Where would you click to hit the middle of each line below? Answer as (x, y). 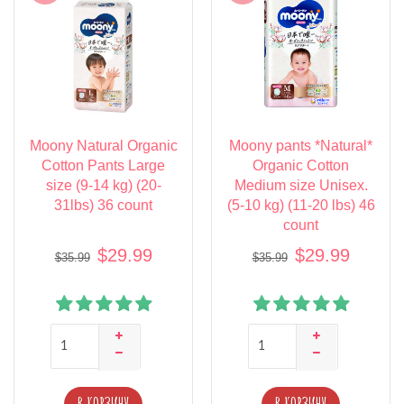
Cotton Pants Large (103, 166)
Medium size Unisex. (301, 186)
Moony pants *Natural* (301, 146)
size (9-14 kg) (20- (103, 186)
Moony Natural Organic (103, 146)
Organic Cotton (301, 166)
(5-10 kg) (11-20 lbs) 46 (301, 206)
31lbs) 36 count (103, 206)
